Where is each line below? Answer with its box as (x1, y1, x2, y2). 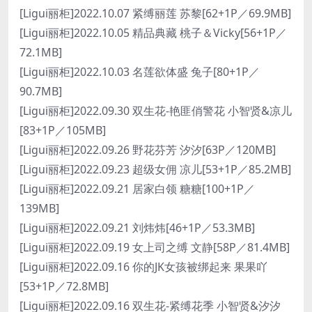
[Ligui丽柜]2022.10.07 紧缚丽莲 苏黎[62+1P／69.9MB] (19, 6, 291, 21)
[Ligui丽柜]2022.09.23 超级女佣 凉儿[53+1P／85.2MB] (19, 162, 291, 177)
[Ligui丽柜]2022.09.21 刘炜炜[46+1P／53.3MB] (19, 220, 255, 235)
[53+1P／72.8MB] (19, 279, 109, 294)
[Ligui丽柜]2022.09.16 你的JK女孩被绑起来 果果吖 (19, 259, 267, 274)
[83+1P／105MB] (19, 123, 106, 138)
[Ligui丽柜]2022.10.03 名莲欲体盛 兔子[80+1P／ (19, 64, 260, 79)
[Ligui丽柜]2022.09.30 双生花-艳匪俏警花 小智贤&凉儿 (19, 103, 292, 118)
